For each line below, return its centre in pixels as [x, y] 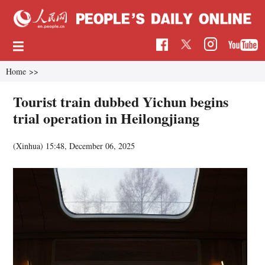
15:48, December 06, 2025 [91, 146]
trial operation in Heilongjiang [106, 118]
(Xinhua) [30, 146]
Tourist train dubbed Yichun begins [121, 101]
